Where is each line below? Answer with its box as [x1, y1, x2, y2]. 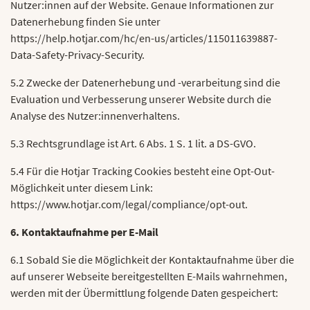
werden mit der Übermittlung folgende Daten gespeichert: [10, 286, 278, 300]
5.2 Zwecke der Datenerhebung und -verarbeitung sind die [10, 75, 280, 89]
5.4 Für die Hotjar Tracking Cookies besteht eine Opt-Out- [10, 164, 275, 178]
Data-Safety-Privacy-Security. [10, 48, 145, 62]
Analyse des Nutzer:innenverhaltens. [10, 109, 180, 122]
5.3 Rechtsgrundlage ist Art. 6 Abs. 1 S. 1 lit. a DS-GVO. [10, 136, 256, 150]
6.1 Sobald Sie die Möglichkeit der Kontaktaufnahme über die [10, 253, 294, 266]
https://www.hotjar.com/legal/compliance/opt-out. [10, 197, 248, 211]
